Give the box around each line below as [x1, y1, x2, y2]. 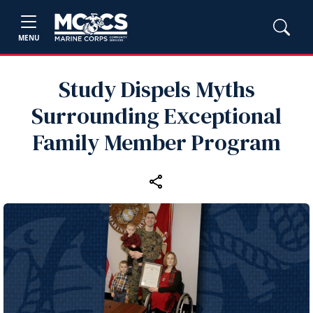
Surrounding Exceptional [31, 101, 282, 131]
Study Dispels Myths [58, 74, 255, 105]
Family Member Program [32, 127, 281, 158]
